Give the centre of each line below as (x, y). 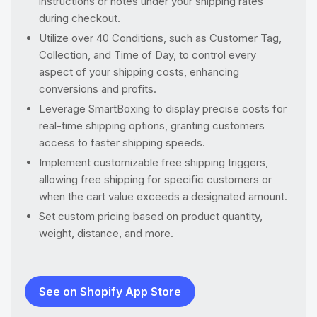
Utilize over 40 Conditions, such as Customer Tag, (160, 38)
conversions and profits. (98, 89)
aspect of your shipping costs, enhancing (139, 72)
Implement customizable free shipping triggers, (154, 162)
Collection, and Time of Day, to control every (148, 55)
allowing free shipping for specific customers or (155, 179)
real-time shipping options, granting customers (152, 126)
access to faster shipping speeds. (122, 143)
